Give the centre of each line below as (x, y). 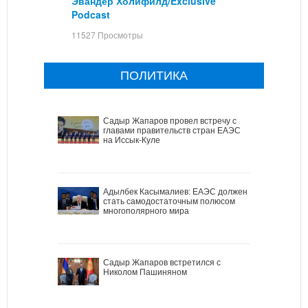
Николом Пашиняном (145, 272)
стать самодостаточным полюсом (169, 201)
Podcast (91, 14)
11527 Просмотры (107, 34)
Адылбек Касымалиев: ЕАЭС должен (175, 191)
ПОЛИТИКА (154, 75)
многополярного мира (146, 211)
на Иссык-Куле (132, 140)
